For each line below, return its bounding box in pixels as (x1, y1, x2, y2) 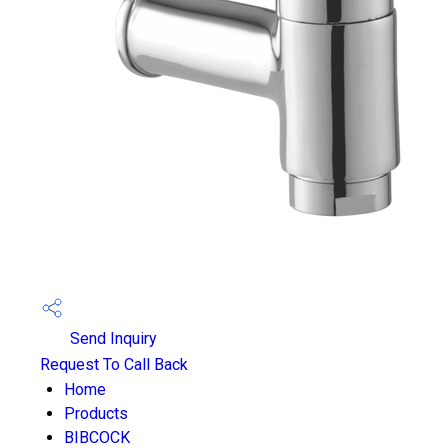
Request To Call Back (40, 355, 188, 374)
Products (64, 404, 128, 423)
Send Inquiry (66, 329, 157, 349)
